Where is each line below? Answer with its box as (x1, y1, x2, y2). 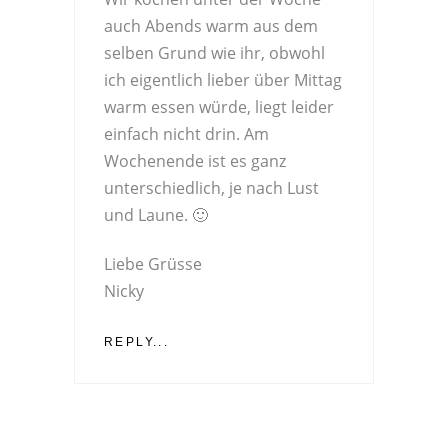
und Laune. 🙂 (104, 204, 208, 227)
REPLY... (104, 335, 170, 350)
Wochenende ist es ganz (104, 150, 286, 173)
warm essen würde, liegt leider (104, 96, 334, 119)
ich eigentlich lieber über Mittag (104, 69, 342, 92)
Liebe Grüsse (104, 253, 202, 276)
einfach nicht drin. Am (104, 123, 269, 146)
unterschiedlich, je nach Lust (104, 177, 319, 200)
